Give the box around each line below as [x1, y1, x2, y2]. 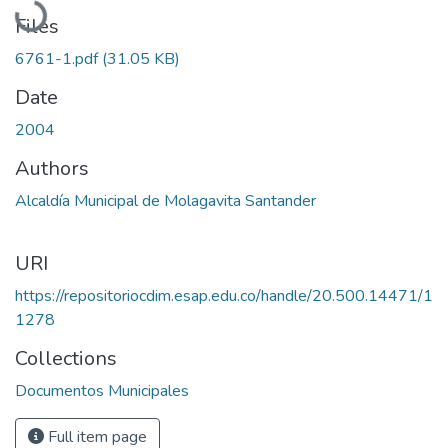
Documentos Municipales [15, 379, 189, 402]
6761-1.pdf [15, 47, 102, 70]
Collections [15, 344, 117, 372]
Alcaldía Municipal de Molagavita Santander [15, 189, 316, 212]
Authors [15, 154, 89, 182]
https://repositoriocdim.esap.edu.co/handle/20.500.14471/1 [15, 284, 433, 307]
